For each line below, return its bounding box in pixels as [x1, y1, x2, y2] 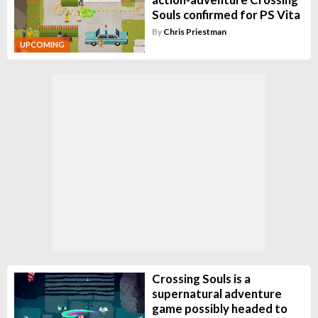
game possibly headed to [151, 300, 287, 316]
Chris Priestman [163, 26, 226, 38]
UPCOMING [20, 39, 65, 49]
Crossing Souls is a [151, 270, 251, 286]
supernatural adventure [151, 285, 282, 301]
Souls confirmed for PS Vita [151, 7, 300, 23]
